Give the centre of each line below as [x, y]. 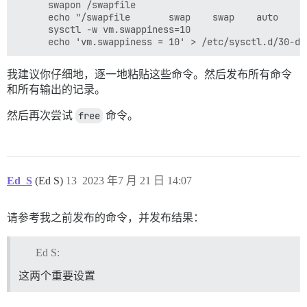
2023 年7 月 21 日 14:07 [137, 180]
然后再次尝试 [41, 115]
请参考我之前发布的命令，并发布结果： [106, 217]
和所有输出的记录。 [56, 89]
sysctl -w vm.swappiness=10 [103, 29]
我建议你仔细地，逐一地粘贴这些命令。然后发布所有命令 [149, 74]
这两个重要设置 [57, 275]
